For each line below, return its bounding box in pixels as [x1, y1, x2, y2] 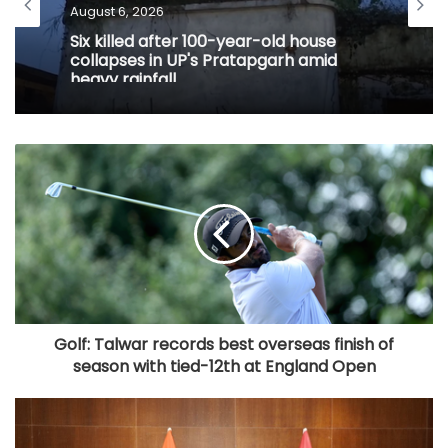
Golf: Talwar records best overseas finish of [54, 333, 394, 357]
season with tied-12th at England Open [72, 355, 376, 379]
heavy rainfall [70, 60, 176, 84]
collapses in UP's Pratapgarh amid [70, 41, 337, 65]
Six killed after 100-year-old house [70, 22, 336, 46]
